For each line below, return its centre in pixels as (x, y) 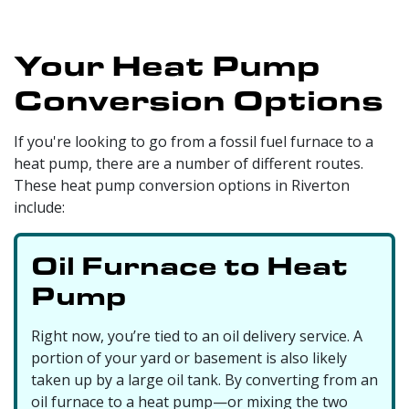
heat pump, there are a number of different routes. (189, 163)
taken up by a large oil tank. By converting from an (204, 379)
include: (39, 207)
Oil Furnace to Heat (189, 264)
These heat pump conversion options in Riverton (182, 185)
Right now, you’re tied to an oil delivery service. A (197, 336)
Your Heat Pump (167, 63)
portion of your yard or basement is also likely (189, 357)
